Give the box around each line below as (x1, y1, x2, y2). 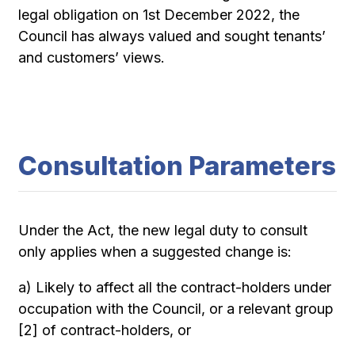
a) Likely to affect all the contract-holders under (18, 279, 332, 296)
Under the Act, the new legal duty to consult (18, 222, 308, 239)
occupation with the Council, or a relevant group (18, 300, 334, 317)
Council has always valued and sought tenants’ (18, 28, 326, 44)
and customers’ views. (18, 49, 166, 66)
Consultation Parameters (18, 151, 337, 181)
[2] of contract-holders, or (18, 322, 192, 338)
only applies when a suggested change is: (18, 243, 292, 260)
